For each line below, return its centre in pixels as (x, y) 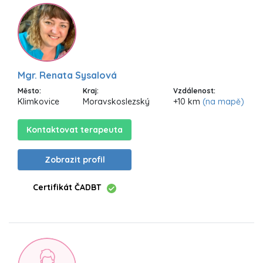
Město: (29, 91)
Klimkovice (38, 102)
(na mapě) (223, 102)
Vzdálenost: (194, 91)
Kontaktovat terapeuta (75, 130)
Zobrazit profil (75, 160)
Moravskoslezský (116, 102)
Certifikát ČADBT (67, 188)
